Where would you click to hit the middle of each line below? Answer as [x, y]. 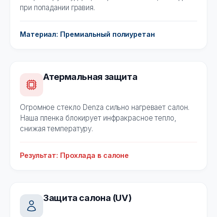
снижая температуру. [57, 129]
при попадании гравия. [57, 8]
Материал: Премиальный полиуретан [87, 34]
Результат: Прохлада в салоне [75, 155]
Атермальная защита [90, 77]
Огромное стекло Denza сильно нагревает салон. [105, 108]
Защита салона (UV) [87, 198]
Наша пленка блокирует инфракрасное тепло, [98, 118]
